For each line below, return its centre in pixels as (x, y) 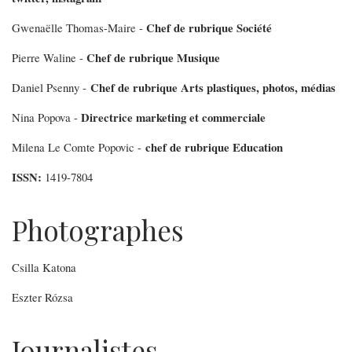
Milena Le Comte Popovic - (79, 147)
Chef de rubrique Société (209, 27)
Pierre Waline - (49, 57)
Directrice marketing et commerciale (175, 117)
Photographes (98, 230)
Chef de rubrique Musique (153, 57)
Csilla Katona (44, 267)
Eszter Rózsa (42, 297)
